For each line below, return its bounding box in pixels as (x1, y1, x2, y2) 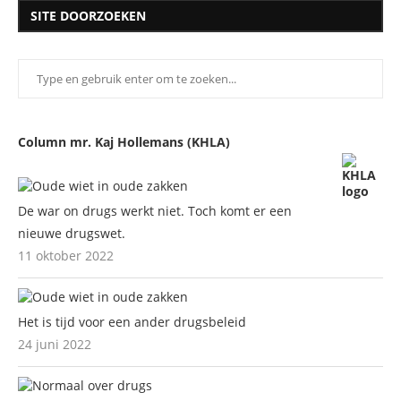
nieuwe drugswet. (18, 224, 125, 242)
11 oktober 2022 (18, 246, 114, 264)
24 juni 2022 (18, 335, 91, 353)
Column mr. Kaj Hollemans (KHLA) (18, 132, 230, 150)
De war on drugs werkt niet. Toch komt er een (18, 201, 292, 219)
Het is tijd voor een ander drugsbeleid (18, 312, 246, 330)
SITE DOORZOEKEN (30, 6, 146, 24)
